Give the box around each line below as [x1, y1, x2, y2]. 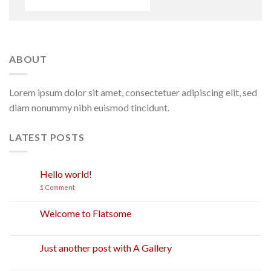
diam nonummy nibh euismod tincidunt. [9, 101, 169, 113]
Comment [44, 183, 75, 192]
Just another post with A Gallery [40, 242, 172, 254]
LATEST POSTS [9, 131, 85, 143]
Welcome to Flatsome [40, 207, 131, 220]
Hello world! [40, 168, 92, 180]
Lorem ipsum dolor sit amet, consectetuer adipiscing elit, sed [9, 86, 257, 98]
